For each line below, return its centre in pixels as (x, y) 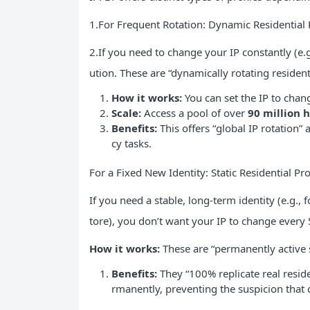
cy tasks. (131, 143)
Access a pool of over (194, 112)
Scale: (126, 112)
